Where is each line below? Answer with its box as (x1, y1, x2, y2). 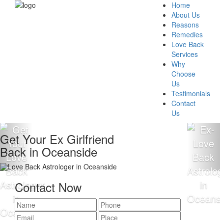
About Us (171, 10, 200, 20)
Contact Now (15, 178, 82, 195)
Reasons (171, 20, 199, 29)
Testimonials (171, 88, 210, 98)
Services (171, 49, 198, 59)
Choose (171, 69, 195, 79)
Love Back (171, 39, 204, 49)
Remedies (171, 29, 203, 39)
